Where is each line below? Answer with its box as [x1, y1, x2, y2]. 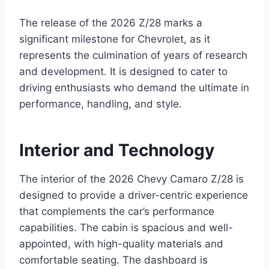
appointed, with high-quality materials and [19, 238, 223, 250]
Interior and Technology [19, 140, 214, 161]
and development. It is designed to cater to [19, 65, 228, 78]
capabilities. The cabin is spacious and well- [19, 222, 233, 234]
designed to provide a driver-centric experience [19, 189, 248, 202]
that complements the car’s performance [19, 205, 214, 218]
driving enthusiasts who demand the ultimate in [19, 82, 249, 94]
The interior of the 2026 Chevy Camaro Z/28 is [19, 173, 244, 186]
